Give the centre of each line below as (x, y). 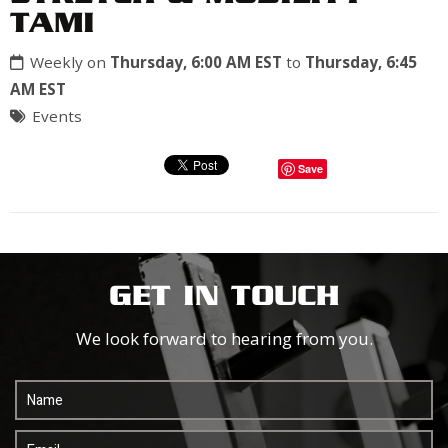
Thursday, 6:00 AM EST (196, 62)
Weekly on (70, 62)
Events (57, 116)
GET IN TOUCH (224, 298)
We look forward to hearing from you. (224, 339)
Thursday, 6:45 (361, 62)
